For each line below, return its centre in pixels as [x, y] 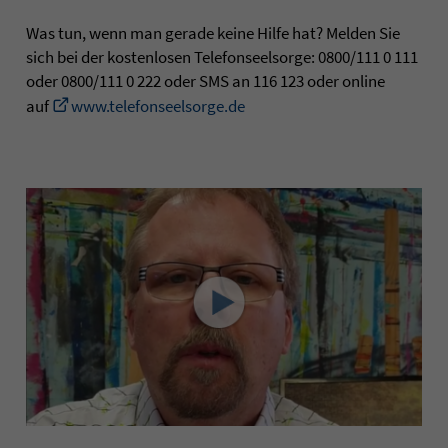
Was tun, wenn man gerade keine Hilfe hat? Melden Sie [213, 32]
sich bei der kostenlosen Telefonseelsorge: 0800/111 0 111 [222, 56]
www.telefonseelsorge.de [158, 105]
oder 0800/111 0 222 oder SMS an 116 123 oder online [205, 80]
